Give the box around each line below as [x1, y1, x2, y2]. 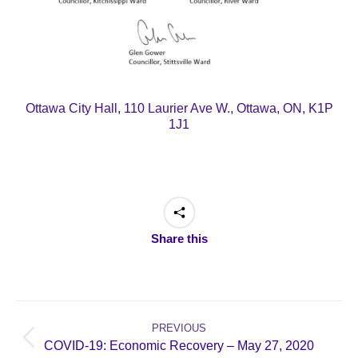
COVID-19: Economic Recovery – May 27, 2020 [44, 339, 314, 353]
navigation [16, 318, 101, 340]
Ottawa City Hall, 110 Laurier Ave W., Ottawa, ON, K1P [25, 101, 333, 116]
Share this [150, 232, 208, 246]
